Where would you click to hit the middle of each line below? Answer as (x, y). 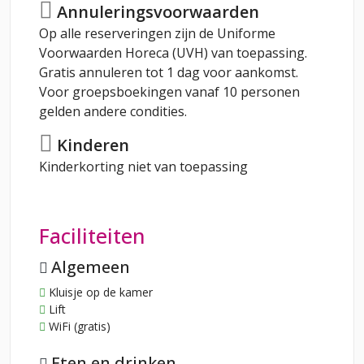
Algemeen (91, 266)
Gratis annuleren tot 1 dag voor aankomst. (169, 72)
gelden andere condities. (113, 111)
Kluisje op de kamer (99, 292)
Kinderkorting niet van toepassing (143, 167)
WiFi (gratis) (78, 326)
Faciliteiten (92, 236)
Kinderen (91, 145)
